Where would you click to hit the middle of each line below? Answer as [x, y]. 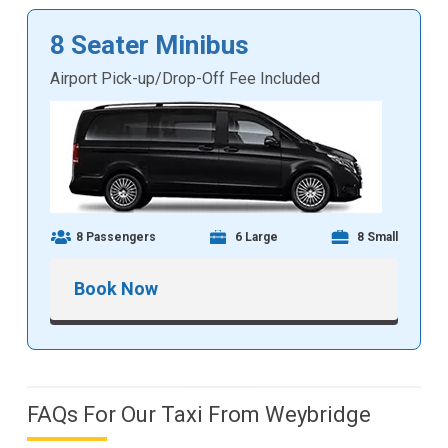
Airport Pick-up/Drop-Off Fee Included [185, 79]
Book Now [116, 289]
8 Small [377, 237]
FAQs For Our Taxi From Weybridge [198, 415]
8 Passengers [116, 237]
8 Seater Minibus [150, 45]
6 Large [256, 237]
